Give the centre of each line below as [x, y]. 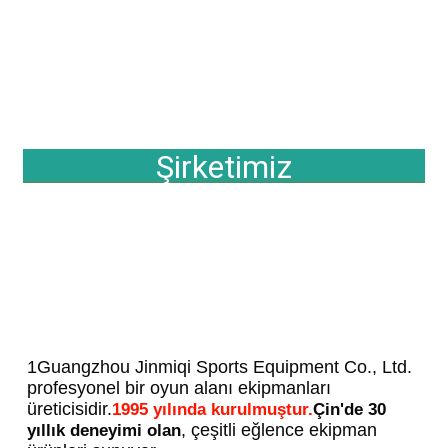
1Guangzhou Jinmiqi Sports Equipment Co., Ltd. [220, 367]
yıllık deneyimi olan [104, 431]
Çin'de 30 [350, 410]
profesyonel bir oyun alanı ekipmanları [179, 388]
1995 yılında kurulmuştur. [213, 410]
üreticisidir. [70, 409]
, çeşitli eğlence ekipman [279, 430]
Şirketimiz [224, 167]
